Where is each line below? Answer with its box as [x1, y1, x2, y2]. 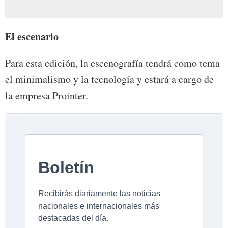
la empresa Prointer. [5, 89, 88, 103]
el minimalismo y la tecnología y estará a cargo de [5, 72, 214, 87]
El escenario [5, 29, 59, 44]
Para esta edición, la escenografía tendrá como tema [5, 56, 220, 70]
